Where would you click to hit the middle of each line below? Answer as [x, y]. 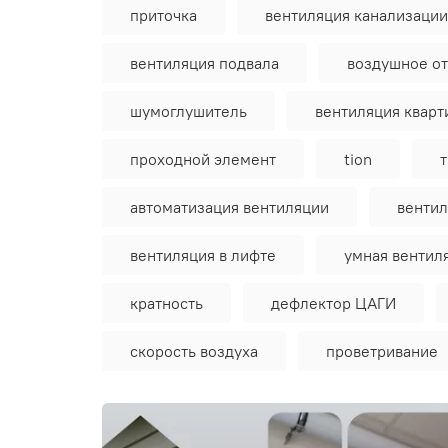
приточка [163, 15]
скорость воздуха [194, 351]
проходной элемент [203, 159]
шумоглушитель [188, 111]
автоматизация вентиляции [229, 207]
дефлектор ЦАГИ [333, 303]
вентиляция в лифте [203, 255]
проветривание [382, 351]
